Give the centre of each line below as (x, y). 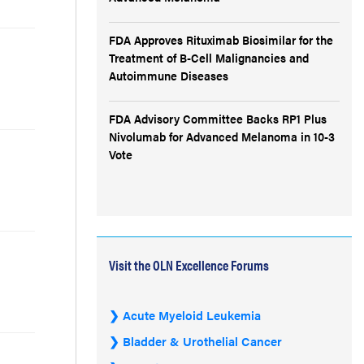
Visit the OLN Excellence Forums (189, 265)
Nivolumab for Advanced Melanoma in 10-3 (222, 136)
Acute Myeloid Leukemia (192, 315)
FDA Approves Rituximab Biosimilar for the (221, 39)
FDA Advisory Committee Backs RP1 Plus (218, 118)
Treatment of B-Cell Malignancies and (209, 57)
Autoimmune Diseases (169, 75)
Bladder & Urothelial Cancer (202, 341)
